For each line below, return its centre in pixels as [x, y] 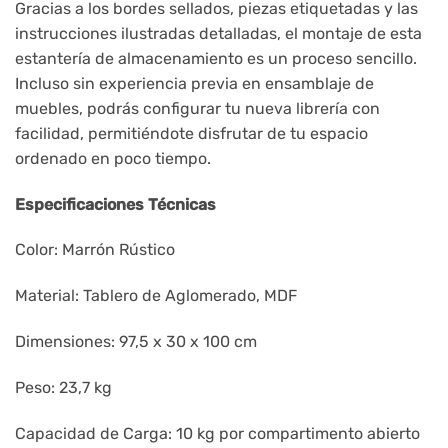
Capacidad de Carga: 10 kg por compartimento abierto [217, 433]
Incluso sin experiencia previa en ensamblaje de [194, 83]
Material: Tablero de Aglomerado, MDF [156, 296]
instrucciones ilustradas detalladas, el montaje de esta [218, 33]
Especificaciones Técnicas [115, 204]
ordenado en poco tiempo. [113, 158]
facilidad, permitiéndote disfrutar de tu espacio [191, 133]
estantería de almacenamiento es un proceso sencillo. [216, 58]
